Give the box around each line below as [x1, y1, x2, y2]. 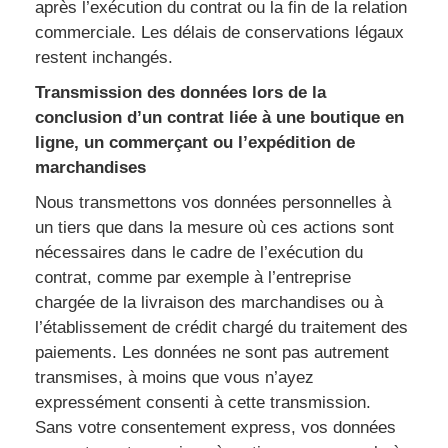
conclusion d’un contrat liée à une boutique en [35, 108, 404, 127]
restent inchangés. [35, 48, 173, 67]
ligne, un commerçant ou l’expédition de [35, 133, 355, 152]
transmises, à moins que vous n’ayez [35, 368, 314, 387]
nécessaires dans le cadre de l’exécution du [35, 243, 363, 262]
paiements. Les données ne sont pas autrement [35, 343, 389, 362]
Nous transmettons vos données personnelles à [35, 193, 391, 212]
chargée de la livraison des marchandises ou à [35, 293, 383, 312]
